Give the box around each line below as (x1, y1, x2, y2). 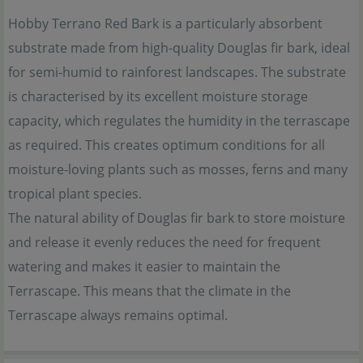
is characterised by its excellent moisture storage (8, 88, 308, 105)
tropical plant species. (8, 185, 142, 203)
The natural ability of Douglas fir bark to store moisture (8, 209, 345, 227)
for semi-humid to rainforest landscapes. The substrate (8, 63, 346, 81)
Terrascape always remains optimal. (8, 306, 228, 324)
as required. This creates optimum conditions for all (8, 136, 325, 154)
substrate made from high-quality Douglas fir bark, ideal (8, 39, 350, 57)
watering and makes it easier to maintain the (8, 258, 280, 275)
